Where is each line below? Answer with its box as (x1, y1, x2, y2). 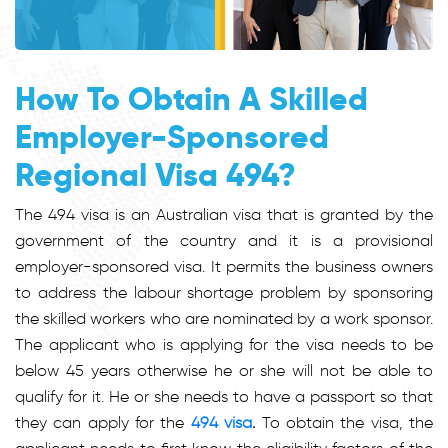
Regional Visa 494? (15, 154, 296, 195)
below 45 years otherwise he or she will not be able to (15, 360, 433, 380)
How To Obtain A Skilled (15, 78, 368, 119)
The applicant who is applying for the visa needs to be (15, 334, 433, 354)
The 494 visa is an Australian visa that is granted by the (15, 204, 433, 224)
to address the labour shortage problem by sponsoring (15, 282, 433, 302)
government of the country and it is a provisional (15, 230, 433, 250)
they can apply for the (15, 412, 191, 432)
